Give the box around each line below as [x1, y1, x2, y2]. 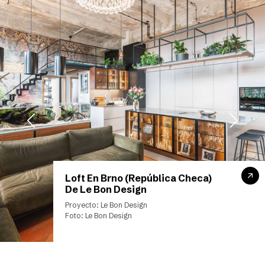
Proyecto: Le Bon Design [64, 201, 147, 209]
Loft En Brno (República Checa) [64, 172, 212, 184]
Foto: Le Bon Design [64, 211, 132, 220]
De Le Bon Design [64, 183, 147, 195]
